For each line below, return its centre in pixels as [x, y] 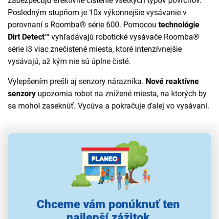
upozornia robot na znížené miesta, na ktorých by [121, 93]
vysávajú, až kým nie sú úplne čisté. [69, 61]
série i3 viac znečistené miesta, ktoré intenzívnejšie [95, 49]
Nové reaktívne [172, 81]
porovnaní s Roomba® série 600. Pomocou [83, 24]
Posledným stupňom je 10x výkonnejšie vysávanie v [97, 12]
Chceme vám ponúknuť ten [108, 204]
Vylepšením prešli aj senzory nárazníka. [77, 81]
